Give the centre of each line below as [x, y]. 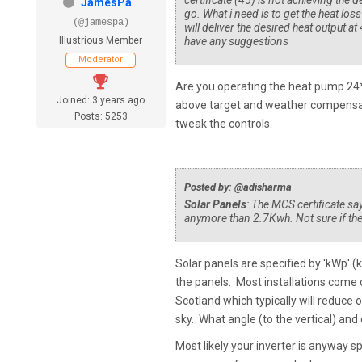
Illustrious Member [101, 41]
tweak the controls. [225, 124]
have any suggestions [236, 42]
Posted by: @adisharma [238, 187]
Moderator [101, 60]
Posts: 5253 [101, 117]
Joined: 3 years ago [101, 101]
